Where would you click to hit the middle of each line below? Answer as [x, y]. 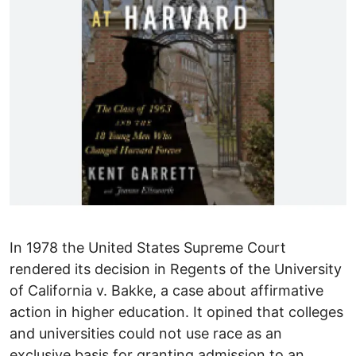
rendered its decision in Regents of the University [176, 269]
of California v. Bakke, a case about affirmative [166, 290]
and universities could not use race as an [146, 333]
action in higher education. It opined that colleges [176, 311]
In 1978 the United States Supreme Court [148, 247]
